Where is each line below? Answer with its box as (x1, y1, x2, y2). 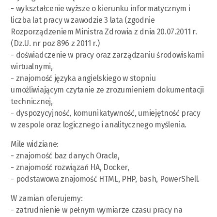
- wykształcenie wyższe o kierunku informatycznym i (11, 3, 190, 13)
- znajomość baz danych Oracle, (11, 151, 120, 160)
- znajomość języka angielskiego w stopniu (11, 73, 156, 83)
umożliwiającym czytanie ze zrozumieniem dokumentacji (11, 85, 204, 94)
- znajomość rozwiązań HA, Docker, (11, 162, 129, 172)
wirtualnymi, (11, 62, 53, 71)
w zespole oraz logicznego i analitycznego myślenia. (11, 120, 187, 129)
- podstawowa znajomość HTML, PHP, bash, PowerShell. (11, 174, 200, 184)
